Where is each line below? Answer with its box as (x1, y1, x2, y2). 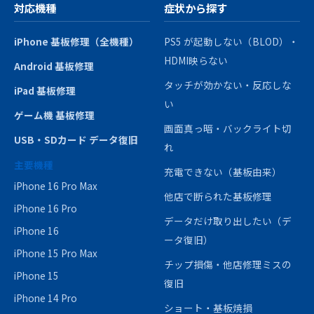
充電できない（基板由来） (164, 165, 282, 179)
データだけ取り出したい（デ (164, 214, 292, 228)
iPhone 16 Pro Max (14, 179, 97, 193)
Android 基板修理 (14, 59, 94, 74)
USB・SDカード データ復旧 (14, 132, 138, 147)
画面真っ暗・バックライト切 (164, 121, 292, 136)
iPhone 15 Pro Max (14, 246, 97, 261)
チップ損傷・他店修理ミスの (164, 257, 292, 272)
